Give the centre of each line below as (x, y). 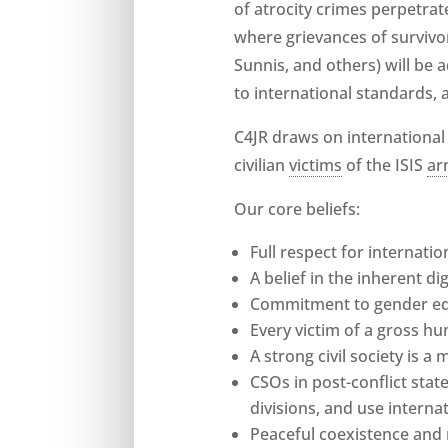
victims (316, 164)
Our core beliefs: (297, 208)
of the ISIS (385, 164)
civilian (262, 164)
